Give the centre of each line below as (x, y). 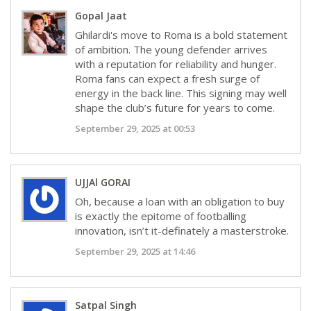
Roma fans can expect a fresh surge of (168, 78)
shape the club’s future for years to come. (175, 107)
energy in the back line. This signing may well (181, 93)
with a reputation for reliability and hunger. (176, 64)
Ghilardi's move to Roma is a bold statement (182, 34)
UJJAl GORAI (103, 182)
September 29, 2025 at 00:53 (135, 128)
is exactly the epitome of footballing (161, 216)
